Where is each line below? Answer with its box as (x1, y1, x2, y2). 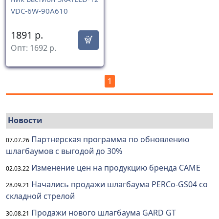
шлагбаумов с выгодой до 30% (6, 146, 122, 157)
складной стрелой (6, 191, 75, 202)
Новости (8, 115, 43, 126)
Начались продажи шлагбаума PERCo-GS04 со (31, 179, 208, 190)
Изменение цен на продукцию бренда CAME (31, 162, 200, 174)
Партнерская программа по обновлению (31, 134, 189, 145)
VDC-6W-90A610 (11, 5, 68, 16)
